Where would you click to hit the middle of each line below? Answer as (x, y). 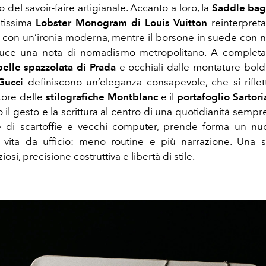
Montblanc (132, 97)
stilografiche (75, 97)
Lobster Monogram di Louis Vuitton (124, 23)
